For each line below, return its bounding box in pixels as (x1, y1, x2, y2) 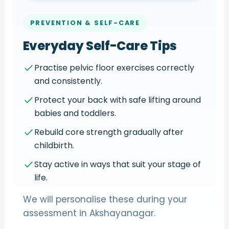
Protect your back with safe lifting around (34, 94, 201, 106)
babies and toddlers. (34, 107, 116, 119)
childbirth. (34, 139, 74, 151)
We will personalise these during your (22, 193, 187, 205)
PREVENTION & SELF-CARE (30, 18, 141, 27)
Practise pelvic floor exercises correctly (34, 61, 194, 74)
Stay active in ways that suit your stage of (34, 158, 201, 170)
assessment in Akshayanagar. (22, 207, 155, 219)
